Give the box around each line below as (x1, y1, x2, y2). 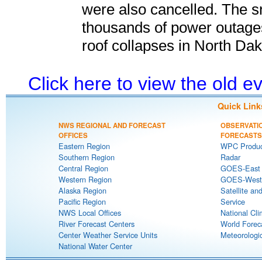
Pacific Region (58, 196, 106, 207)
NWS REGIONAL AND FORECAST (58, 120, 166, 130)
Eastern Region (58, 140, 110, 151)
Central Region (58, 163, 108, 174)
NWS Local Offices (58, 207, 121, 218)
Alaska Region (58, 185, 106, 196)
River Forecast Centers (58, 218, 135, 229)
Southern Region (58, 151, 115, 163)
